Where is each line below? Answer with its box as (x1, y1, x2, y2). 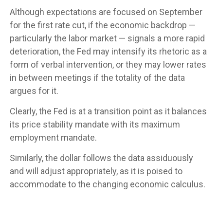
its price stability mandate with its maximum (10, 119, 180, 129)
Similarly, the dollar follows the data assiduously (10, 152, 193, 163)
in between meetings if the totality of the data (10, 72, 185, 83)
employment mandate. (10, 132, 97, 143)
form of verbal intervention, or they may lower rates (10, 59, 206, 70)
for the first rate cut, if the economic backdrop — (10, 19, 196, 30)
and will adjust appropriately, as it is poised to (10, 165, 182, 176)
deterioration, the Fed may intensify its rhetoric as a (10, 46, 207, 56)
